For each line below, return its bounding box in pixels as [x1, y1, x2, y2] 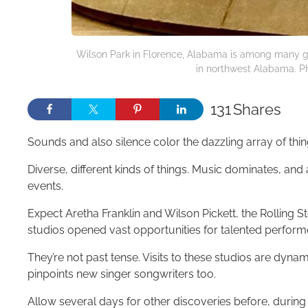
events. [27, 179, 63, 192]
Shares [233, 100, 281, 118]
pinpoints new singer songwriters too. [27, 267, 216, 280]
